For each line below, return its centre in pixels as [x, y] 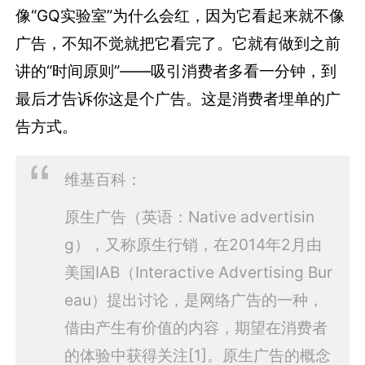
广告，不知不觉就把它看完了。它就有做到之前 [178, 43]
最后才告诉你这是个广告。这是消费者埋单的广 [178, 98]
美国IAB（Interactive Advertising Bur [198, 272]
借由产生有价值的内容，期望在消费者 [196, 327]
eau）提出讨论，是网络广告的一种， [193, 299]
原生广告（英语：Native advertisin [189, 216]
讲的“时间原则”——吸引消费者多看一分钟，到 [176, 70]
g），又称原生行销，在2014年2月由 [193, 244]
